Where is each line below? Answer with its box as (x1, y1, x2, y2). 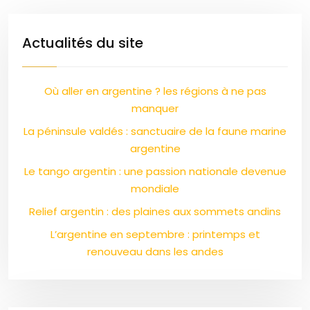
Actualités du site (22, 33, 143, 53)
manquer (131, 101, 179, 116)
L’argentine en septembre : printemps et (50, 227, 260, 241)
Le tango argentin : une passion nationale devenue (24, 164, 286, 179)
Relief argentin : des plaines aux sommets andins (29, 204, 281, 219)
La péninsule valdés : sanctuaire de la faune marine (24, 124, 286, 138)
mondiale (131, 181, 179, 196)
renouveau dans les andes (86, 244, 224, 259)
